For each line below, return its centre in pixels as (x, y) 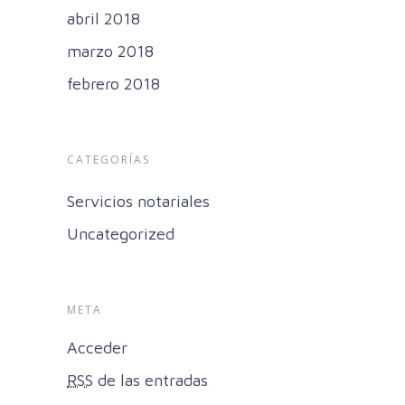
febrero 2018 (113, 84)
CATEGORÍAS (108, 160)
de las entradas (151, 381)
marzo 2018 (110, 52)
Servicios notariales (138, 202)
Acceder (97, 348)
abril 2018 (104, 19)
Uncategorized (121, 234)
